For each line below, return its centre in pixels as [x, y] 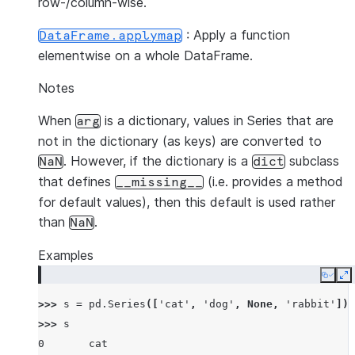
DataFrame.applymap [110, 36]
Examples [66, 255]
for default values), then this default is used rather [187, 202]
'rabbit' [311, 304]
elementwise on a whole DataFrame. [145, 55]
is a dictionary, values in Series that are [217, 120]
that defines [76, 181]
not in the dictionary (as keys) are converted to [180, 141]
